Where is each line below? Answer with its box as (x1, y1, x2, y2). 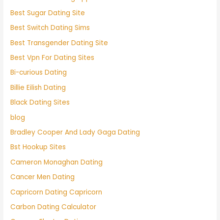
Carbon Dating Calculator (10, 202, 97, 212)
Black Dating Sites (10, 98, 70, 108)
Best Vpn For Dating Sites (10, 53, 95, 62)
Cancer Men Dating (10, 172, 75, 182)
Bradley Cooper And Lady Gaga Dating (10, 127, 140, 137)
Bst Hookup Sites (10, 142, 66, 152)
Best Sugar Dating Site (10, 8, 85, 18)
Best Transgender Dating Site (10, 38, 109, 48)
